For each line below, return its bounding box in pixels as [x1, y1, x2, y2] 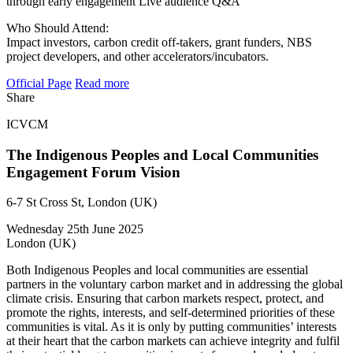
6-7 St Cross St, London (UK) [6, 195, 157, 210]
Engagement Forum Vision [6, 163, 180, 180]
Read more [75, 76, 129, 90]
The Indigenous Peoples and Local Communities [6, 146, 318, 163]
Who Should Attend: [6, 20, 109, 35]
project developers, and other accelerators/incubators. [6, 49, 269, 63]
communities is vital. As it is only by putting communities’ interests [6, 320, 336, 334]
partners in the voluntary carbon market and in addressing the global [6, 277, 343, 292]
